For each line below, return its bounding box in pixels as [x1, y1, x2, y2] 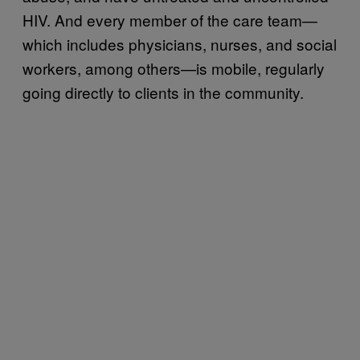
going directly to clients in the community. [22, 80, 304, 103]
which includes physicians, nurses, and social [22, 32, 337, 55]
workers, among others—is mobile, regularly [22, 56, 325, 79]
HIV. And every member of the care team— [22, 8, 317, 31]
